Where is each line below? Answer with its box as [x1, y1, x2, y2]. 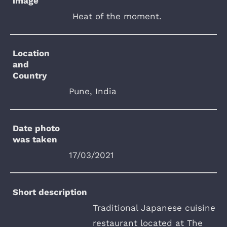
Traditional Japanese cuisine [93, 202, 215, 213]
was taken [13, 134, 58, 145]
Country [13, 70, 48, 81]
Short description [13, 186, 88, 197]
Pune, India [69, 86, 117, 97]
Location [13, 48, 50, 59]
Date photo [13, 123, 60, 134]
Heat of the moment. [72, 11, 162, 22]
